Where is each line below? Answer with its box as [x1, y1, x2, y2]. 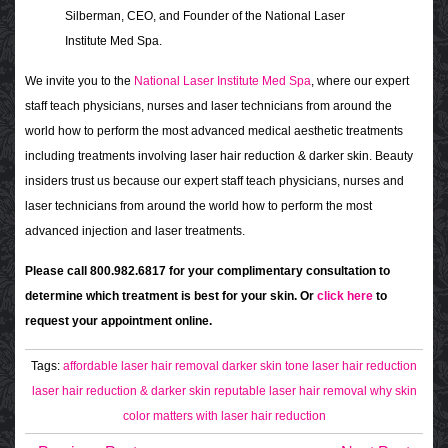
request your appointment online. [25, 314, 212, 329]
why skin [369, 384, 417, 399]
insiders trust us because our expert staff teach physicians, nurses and [25, 174, 404, 189]
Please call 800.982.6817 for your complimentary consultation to [25, 264, 390, 279]
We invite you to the [25, 74, 134, 89]
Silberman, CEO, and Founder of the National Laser [65, 9, 345, 24]
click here [317, 289, 373, 304]
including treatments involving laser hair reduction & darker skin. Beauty [25, 149, 413, 164]
